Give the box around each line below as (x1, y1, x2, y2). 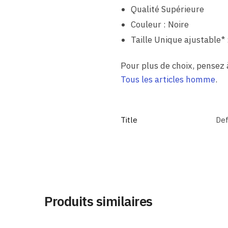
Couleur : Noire (130, 19, 189, 31)
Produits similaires (44, 192, 153, 210)
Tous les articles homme (120, 74, 215, 85)
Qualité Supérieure (130, 4, 204, 15)
